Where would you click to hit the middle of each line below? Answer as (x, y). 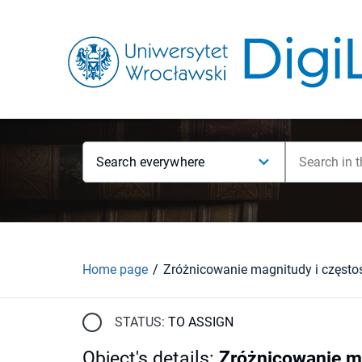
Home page (115, 269)
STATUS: (140, 322)
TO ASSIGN (201, 322)
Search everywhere (151, 162)
